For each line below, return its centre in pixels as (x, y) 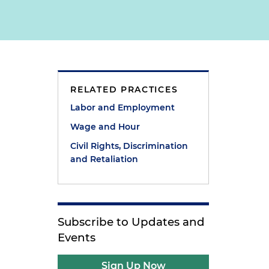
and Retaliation (104, 159)
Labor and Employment (123, 107)
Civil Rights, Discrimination (129, 146)
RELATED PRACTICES (124, 89)
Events (77, 237)
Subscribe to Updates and (131, 222)
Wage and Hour (105, 127)
